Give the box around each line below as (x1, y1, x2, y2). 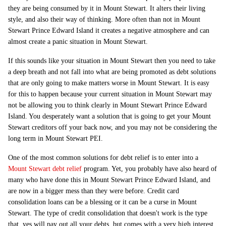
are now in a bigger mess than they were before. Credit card (8, 187, 179, 195)
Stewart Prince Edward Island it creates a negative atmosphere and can (8, 27, 209, 34)
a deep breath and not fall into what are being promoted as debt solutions (8, 68, 216, 76)
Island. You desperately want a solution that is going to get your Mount (8, 112, 211, 120)
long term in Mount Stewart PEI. (8, 135, 103, 142)
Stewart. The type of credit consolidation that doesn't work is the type (8, 209, 207, 217)
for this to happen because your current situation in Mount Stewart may (8, 90, 212, 98)
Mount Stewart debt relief (8, 165, 82, 173)
